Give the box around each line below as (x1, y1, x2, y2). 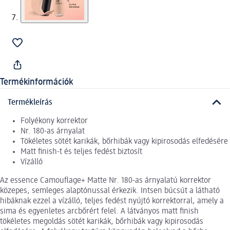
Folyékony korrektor (21, 117, 88, 125)
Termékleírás (8, 98, 52, 107)
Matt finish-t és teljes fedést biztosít (21, 147, 142, 156)
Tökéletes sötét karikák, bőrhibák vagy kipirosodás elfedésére (21, 137, 228, 146)
